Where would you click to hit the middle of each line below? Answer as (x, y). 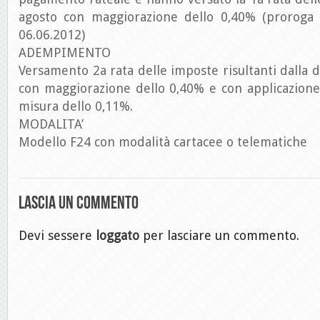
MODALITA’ (51, 124)
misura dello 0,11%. (76, 106)
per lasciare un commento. (219, 235)
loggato (117, 235)
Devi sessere (57, 235)
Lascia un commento (79, 202)
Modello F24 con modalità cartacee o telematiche (163, 142)
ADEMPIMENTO (65, 52)
